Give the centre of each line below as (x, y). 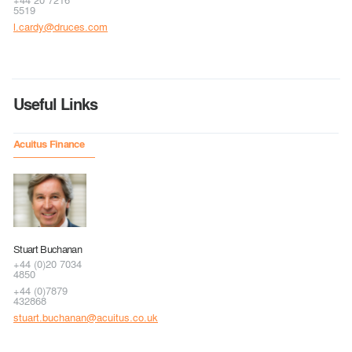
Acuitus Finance (49, 143)
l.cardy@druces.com (60, 26)
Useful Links (55, 103)
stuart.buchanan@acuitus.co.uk (86, 317)
